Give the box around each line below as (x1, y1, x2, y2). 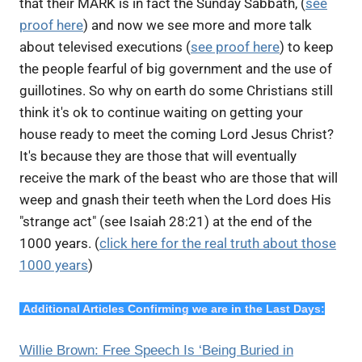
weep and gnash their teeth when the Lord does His (19, 192, 331, 208)
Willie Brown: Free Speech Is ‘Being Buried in (19, 343, 293, 358)
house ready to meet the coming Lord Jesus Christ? (19, 126, 334, 142)
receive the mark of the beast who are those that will (19, 170, 338, 186)
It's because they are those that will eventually (19, 148, 297, 164)
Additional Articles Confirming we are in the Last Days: (19, 301, 325, 315)
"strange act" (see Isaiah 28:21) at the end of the (19, 213, 312, 229)
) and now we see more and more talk (83, 17, 312, 33)
